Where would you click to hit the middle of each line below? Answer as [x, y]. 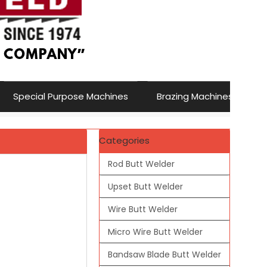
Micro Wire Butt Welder [155, 232]
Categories [124, 140]
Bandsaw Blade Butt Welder [164, 254]
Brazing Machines [195, 97]
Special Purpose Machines [71, 97]
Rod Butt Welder [141, 164]
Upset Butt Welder [145, 186]
